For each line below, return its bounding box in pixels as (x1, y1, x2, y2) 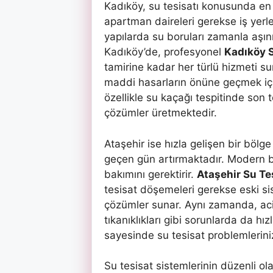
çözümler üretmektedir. (104, 107, 217, 119)
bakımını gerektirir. (104, 168, 197, 180)
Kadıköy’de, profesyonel (104, 46, 224, 58)
